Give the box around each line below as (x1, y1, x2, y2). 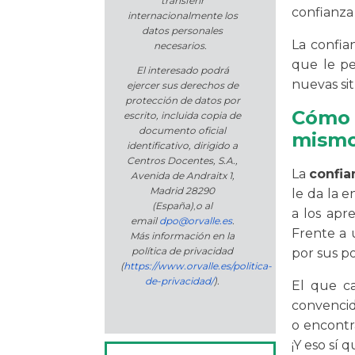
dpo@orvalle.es (158, 215, 232, 227)
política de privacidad (132, 245, 233, 258)
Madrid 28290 (150, 185, 215, 197)
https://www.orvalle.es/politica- (124, 260, 272, 273)
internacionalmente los (127, 10, 238, 22)
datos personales (142, 25, 223, 37)
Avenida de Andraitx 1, (130, 170, 235, 182)
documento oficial (139, 124, 226, 137)
